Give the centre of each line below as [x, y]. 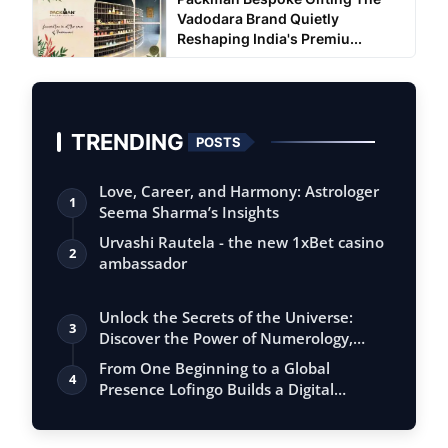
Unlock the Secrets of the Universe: [226, 317]
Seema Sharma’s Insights [189, 212]
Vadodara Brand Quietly [257, 18]
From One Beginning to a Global [214, 368]
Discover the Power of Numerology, [226, 338]
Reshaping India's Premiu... [269, 38]
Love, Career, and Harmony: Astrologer [239, 191]
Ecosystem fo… [151, 410]
